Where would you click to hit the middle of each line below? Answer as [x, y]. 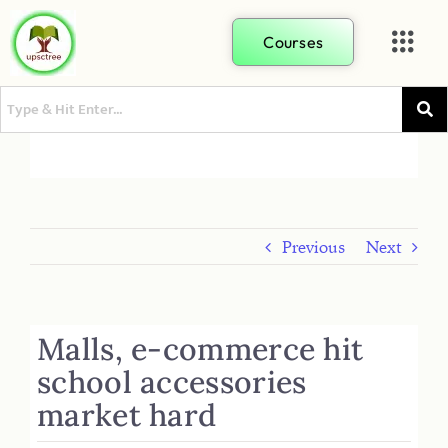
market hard [127, 414]
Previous [313, 247]
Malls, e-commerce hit [200, 348]
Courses [293, 42]
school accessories [172, 381]
